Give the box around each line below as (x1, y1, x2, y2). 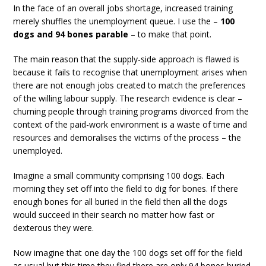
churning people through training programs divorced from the (13, 105, 249, 117)
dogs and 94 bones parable (13, 28, 129, 40)
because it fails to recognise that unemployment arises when (13, 66, 248, 78)
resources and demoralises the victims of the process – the (13, 131, 242, 143)
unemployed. (13, 144, 63, 156)
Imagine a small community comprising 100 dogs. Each (13, 169, 225, 181)
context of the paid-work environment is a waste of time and (13, 118, 248, 130)
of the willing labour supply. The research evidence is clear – (13, 92, 243, 104)
